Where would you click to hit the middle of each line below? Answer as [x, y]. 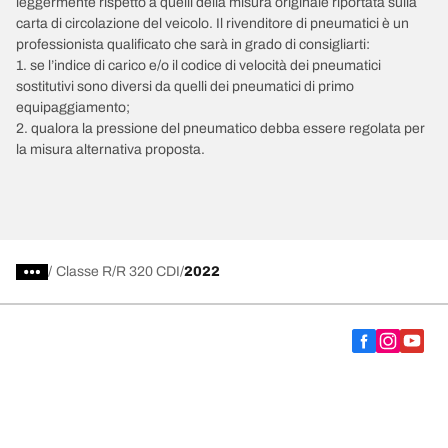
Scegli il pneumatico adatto [148, 403]
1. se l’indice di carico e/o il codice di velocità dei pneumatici [198, 66]
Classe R [84, 272]
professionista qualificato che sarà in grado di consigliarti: [193, 45]
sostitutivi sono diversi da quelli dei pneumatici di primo [185, 87]
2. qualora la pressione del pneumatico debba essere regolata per [220, 129]
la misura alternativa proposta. [110, 150]
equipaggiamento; [73, 108]
